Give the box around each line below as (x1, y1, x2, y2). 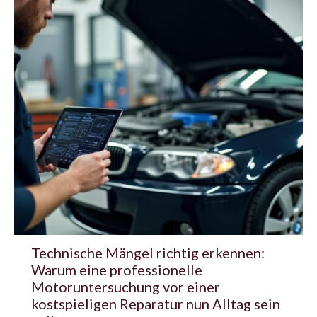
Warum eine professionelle (31, 260, 202, 278)
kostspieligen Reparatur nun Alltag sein (31, 294, 280, 312)
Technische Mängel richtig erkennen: (31, 243, 265, 261)
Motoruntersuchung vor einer (31, 277, 220, 295)
